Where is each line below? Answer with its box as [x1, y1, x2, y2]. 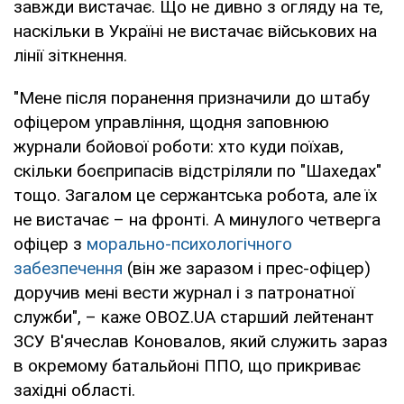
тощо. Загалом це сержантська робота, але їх [14, 184, 377, 206]
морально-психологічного [87, 233, 292, 254]
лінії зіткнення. [14, 44, 127, 66]
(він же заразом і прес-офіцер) [123, 257, 371, 279]
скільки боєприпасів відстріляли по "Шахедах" [14, 160, 381, 181]
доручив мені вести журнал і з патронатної [14, 281, 354, 303]
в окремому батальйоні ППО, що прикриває [14, 354, 361, 376]
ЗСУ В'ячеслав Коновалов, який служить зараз [14, 330, 388, 352]
